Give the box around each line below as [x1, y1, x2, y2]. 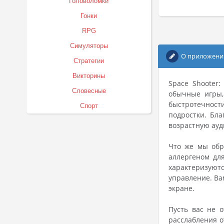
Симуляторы [69, 42, 108, 49]
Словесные [71, 87, 106, 94]
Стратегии [73, 57, 104, 64]
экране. [168, 183, 194, 193]
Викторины [72, 72, 105, 79]
